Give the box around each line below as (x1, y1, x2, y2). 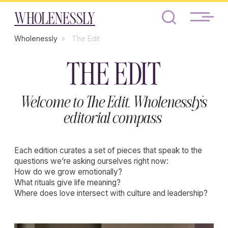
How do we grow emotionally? (10, 119, 88, 126)
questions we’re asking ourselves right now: (10, 111, 121, 119)
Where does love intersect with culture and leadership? (10, 134, 149, 141)
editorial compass (45, 79, 118, 91)
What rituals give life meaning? (10, 126, 87, 134)
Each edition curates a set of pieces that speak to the (10, 103, 145, 111)
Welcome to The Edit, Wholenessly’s (14, 68, 149, 79)
